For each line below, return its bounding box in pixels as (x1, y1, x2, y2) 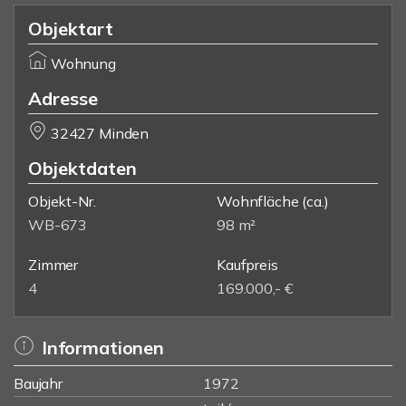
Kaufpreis (217, 256, 278, 274)
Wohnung (50, 54, 116, 72)
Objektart (28, 17, 113, 40)
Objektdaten (28, 157, 137, 179)
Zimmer (28, 256, 79, 274)
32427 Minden (50, 124, 150, 142)
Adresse (28, 87, 98, 110)
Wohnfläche (217, 192, 299, 210)
